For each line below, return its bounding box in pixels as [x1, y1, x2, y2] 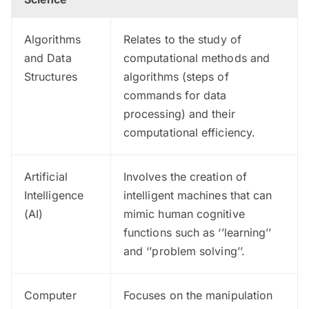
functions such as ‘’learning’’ [123, 225, 272, 239]
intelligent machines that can [123, 188, 272, 202]
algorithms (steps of [123, 69, 229, 83]
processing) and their [123, 106, 235, 121]
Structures [24, 69, 77, 83]
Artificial [24, 169, 68, 183]
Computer [24, 288, 77, 302]
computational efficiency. [123, 125, 256, 139]
